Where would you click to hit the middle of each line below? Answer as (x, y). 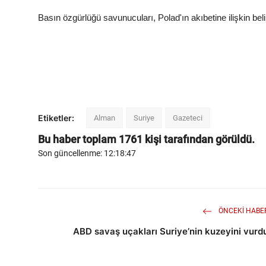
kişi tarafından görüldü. (199, 140)
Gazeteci (188, 118)
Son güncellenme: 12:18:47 (87, 153)
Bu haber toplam (78, 140)
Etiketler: (56, 118)
